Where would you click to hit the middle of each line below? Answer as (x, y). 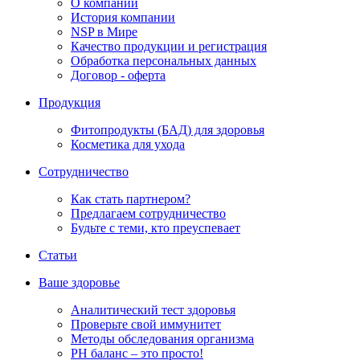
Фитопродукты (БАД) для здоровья (168, 129)
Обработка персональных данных (164, 60)
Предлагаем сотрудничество (148, 213)
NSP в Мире (104, 31)
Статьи (58, 255)
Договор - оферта (118, 75)
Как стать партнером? (131, 198)
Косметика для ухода (128, 144)
